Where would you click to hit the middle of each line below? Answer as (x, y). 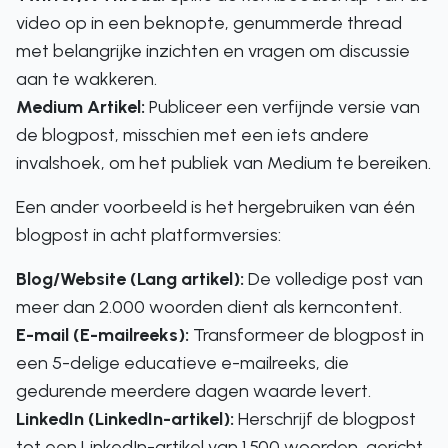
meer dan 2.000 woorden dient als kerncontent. (209, 307)
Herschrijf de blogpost (325, 419)
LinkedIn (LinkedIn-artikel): (125, 419)
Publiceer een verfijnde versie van (282, 107)
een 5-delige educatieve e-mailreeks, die (182, 363)
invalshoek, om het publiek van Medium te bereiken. (223, 163)
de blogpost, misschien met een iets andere (192, 135)
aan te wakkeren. (86, 79)
